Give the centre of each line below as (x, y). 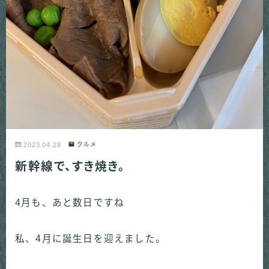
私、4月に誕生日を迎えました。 (90, 238)
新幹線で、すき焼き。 (70, 166)
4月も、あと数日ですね (70, 202)
